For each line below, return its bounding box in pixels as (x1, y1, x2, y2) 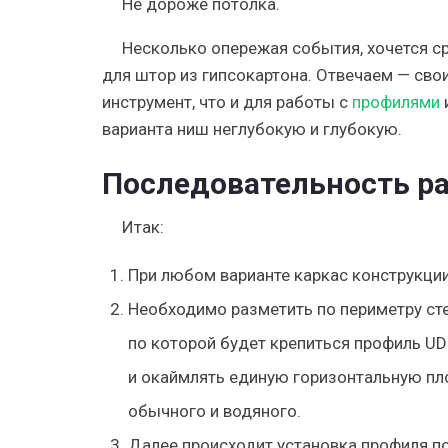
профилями (352, 91, 440, 112)
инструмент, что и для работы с (102, 91, 352, 112)
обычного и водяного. (127, 400, 301, 421)
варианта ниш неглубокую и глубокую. (102, 118, 402, 139)
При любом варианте (127, 264, 294, 285)
